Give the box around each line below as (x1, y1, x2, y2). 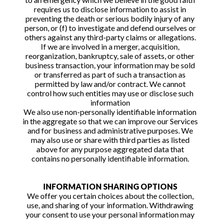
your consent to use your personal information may (26, 210, 194, 219)
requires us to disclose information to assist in (34, 4, 186, 14)
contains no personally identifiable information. (31, 154, 189, 163)
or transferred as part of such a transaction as (34, 70, 186, 79)
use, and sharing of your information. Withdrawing (27, 200, 193, 210)
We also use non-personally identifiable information (24, 107, 196, 116)
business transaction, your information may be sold (25, 60, 195, 70)
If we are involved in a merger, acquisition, (41, 42, 179, 51)
